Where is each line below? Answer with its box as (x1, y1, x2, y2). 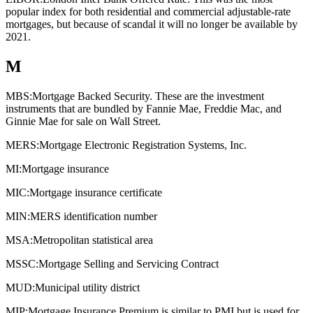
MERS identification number (30, 210, 157, 223)
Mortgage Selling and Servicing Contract (38, 258, 219, 270)
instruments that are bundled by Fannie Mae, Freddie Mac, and (6, 103, 282, 115)
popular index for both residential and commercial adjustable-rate (6, 6, 291, 18)
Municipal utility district (35, 282, 140, 294)
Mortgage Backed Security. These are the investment (32, 90, 264, 103)
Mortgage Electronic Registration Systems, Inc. (39, 139, 247, 152)
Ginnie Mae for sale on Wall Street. (6, 115, 161, 128)
